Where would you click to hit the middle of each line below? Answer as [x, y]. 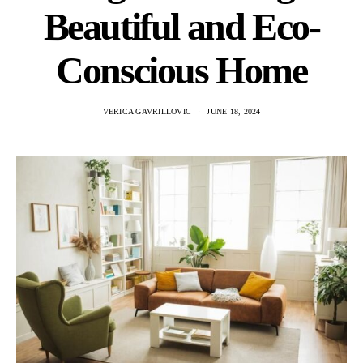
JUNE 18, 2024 [234, 111]
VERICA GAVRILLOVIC [147, 111]
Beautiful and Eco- [181, 26]
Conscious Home [181, 70]
